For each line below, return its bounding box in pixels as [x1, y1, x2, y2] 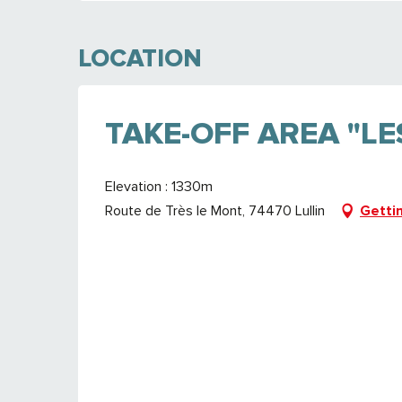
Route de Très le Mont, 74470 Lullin [105, 202, 325, 220]
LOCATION [78, 43, 202, 74]
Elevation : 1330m [105, 178, 213, 196]
